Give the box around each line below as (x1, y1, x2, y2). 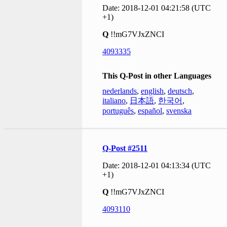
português (102, 106, 134, 115)
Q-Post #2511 (102, 143, 147, 153)
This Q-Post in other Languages (102, 71, 211, 80)
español (138, 106, 162, 115)
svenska (166, 106, 192, 115)
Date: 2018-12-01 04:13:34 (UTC (102, 161, 211, 170)
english (141, 86, 164, 95)
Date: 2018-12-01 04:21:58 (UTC (102, 3, 211, 12)
